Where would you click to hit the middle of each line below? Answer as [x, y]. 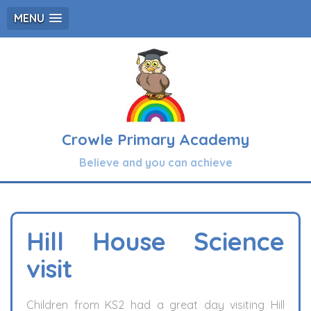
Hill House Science [155, 241]
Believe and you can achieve [155, 162]
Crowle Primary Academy [155, 140]
